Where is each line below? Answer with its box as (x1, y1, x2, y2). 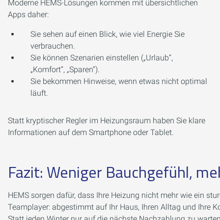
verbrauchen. (30, 41, 75, 51)
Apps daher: (8, 10, 49, 19)
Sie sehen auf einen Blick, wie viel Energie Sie (30, 29, 185, 39)
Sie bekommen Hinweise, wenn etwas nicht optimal (30, 77, 207, 86)
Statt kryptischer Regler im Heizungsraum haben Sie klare (8, 116, 205, 125)
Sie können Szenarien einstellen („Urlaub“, (30, 53, 173, 62)
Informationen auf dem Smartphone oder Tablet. (8, 128, 174, 137)
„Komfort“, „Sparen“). (30, 65, 100, 74)
